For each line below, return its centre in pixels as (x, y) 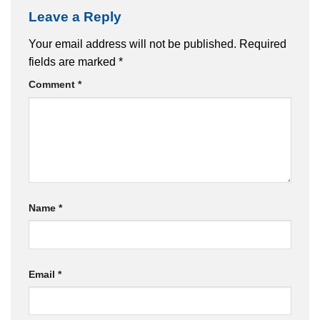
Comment (53, 84)
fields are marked (74, 61)
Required (263, 44)
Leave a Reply (77, 17)
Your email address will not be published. (132, 44)
